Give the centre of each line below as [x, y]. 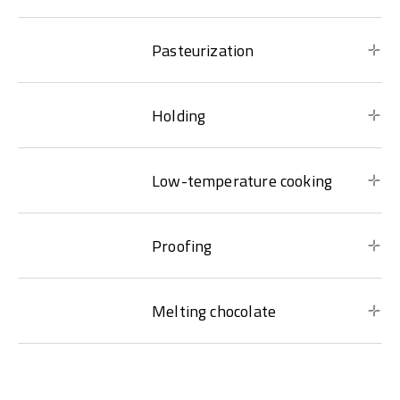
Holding [179, 115]
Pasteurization [203, 50]
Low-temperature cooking [242, 180]
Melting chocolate [214, 311]
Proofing [182, 246]
